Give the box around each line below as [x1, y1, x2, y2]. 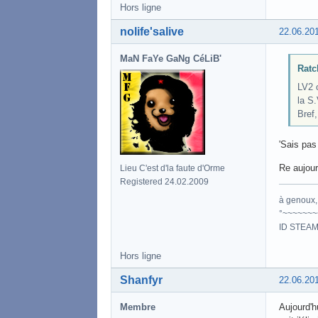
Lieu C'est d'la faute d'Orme [120, 163, 225, 174]
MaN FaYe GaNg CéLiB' [120, 53, 221, 65]
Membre [120, 302, 155, 313]
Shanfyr [120, 274, 163, 287]
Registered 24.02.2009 [120, 177, 209, 187]
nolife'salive [120, 26, 184, 38]
